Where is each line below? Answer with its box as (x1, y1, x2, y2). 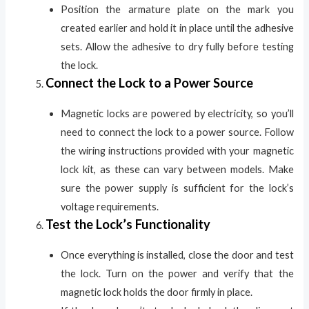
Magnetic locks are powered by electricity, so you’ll (61, 107, 294, 119)
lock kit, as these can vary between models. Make (61, 163, 294, 175)
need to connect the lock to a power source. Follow (61, 126, 294, 138)
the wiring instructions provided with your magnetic (61, 144, 294, 157)
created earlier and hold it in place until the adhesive (61, 21, 294, 34)
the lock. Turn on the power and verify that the (61, 267, 294, 279)
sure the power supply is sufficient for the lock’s (61, 181, 294, 194)
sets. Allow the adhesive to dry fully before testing (61, 40, 294, 52)
